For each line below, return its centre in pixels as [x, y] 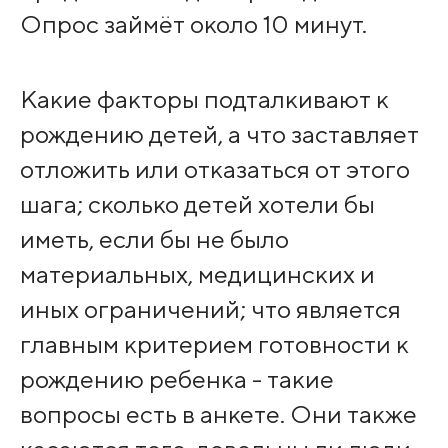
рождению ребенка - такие [176, 378]
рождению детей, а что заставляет [219, 133]
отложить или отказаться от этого [214, 168]
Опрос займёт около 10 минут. [193, 24]
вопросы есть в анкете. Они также [218, 413]
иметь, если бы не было [154, 238]
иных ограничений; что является [210, 308]
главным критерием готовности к [214, 343]
